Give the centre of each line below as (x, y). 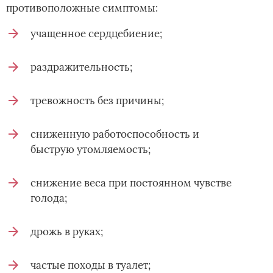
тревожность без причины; (97, 101)
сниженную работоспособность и (115, 134)
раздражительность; (81, 67)
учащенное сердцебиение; (96, 34)
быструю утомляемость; (90, 150)
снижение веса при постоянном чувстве (131, 183)
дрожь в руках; (67, 232)
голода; (49, 198)
